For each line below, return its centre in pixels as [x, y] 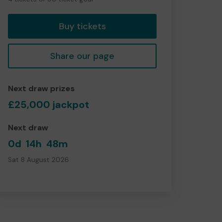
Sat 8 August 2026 [38, 160]
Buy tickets [82, 26]
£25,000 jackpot [49, 104]
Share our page [82, 56]
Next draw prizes [41, 88]
